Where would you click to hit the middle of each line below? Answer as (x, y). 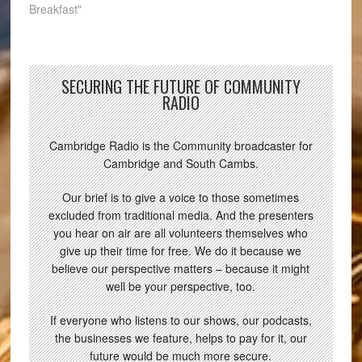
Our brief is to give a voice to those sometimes (181, 197)
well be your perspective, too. (181, 286)
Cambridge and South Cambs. (181, 163)
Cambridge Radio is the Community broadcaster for (181, 145)
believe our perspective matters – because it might (181, 268)
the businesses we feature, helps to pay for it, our (181, 337)
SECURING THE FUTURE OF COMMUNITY (181, 86)
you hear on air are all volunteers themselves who (181, 232)
